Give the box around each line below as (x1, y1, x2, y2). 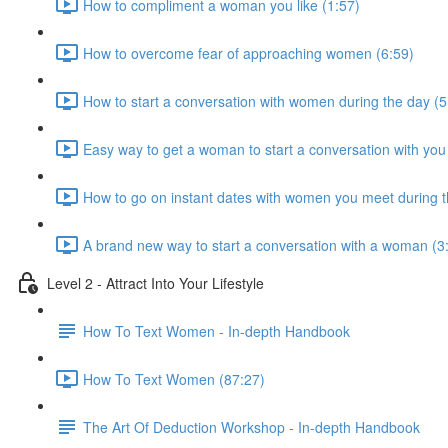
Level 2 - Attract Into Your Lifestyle (47, 272, 264, 293)
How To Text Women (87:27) (83, 368, 265, 389)
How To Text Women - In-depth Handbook (83, 320, 350, 341)
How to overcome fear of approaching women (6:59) (83, 42, 414, 63)
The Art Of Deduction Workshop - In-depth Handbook (83, 416, 420, 437)
